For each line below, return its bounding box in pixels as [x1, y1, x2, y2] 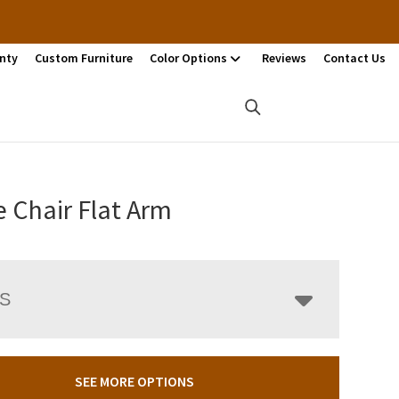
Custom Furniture [35, 50, 133, 66]
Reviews [262, 50, 306, 66]
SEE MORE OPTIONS [74, 371, 194, 390]
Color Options [150, 50, 227, 66]
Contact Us [323, 50, 386, 66]
